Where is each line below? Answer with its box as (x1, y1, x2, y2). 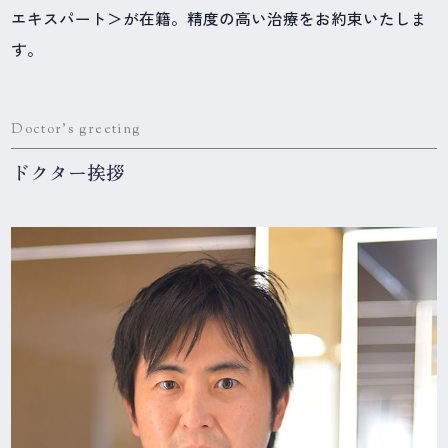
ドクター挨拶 (11, 158, 126, 185)
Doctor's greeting (11, 120, 142, 140)
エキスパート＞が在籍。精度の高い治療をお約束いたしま (11, 7, 428, 29)
